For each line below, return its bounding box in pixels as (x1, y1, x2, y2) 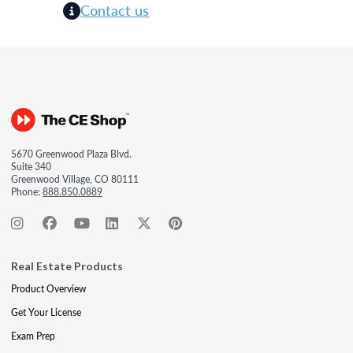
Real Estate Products (11, 258, 123, 273)
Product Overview (11, 281, 86, 295)
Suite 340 (11, 159, 51, 173)
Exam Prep (11, 329, 55, 343)
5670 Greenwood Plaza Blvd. (11, 147, 132, 161)
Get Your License (11, 305, 81, 319)
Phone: (11, 184, 43, 199)
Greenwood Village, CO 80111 (11, 172, 139, 186)
